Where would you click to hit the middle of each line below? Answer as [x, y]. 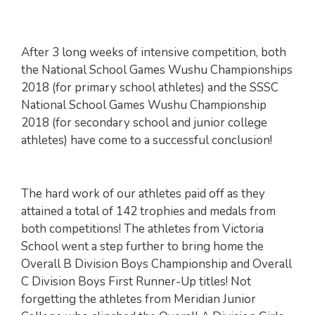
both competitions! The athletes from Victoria [142, 229]
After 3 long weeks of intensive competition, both [154, 52]
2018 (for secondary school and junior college [144, 123]
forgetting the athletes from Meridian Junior [139, 299]
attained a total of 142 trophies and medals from [148, 211]
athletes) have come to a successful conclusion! [147, 140]
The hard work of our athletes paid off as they [143, 194]
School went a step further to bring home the [142, 246]
